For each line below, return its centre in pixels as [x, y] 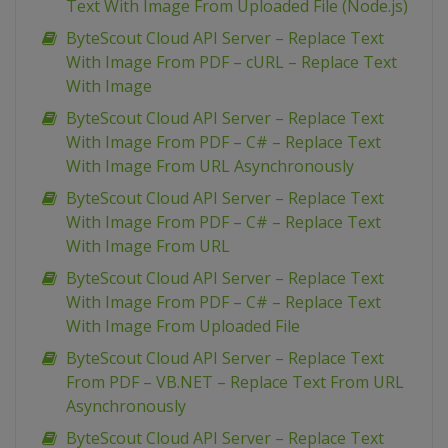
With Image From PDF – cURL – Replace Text [231, 62]
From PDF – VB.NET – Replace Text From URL [235, 382]
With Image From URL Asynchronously [210, 166]
